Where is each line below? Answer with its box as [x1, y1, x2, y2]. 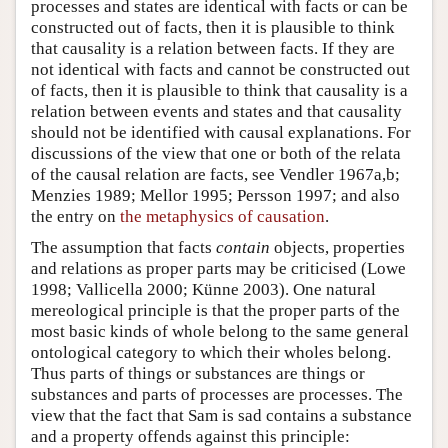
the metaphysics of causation [120, 206, 325, 226]
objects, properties [270, 237, 405, 257]
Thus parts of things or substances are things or [31, 363, 365, 383]
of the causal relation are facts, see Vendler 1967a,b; [31, 164, 400, 184]
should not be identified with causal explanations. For [31, 122, 411, 142]
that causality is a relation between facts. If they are [31, 38, 395, 58]
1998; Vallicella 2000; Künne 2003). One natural [31, 279, 376, 299]
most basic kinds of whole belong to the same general [31, 321, 409, 341]
